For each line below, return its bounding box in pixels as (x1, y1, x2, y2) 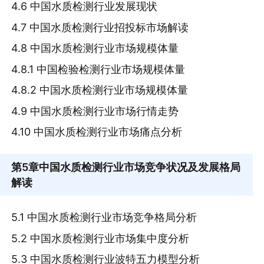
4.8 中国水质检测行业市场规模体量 (11, 42, 179, 55)
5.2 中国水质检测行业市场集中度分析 (11, 232, 190, 245)
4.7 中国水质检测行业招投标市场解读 (11, 21, 189, 34)
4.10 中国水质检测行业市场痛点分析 (11, 126, 183, 138)
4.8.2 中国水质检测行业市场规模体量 (11, 84, 189, 97)
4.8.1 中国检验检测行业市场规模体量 (11, 62, 186, 75)
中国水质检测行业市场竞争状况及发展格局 (39, 160, 241, 173)
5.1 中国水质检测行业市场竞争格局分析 (11, 211, 197, 224)
